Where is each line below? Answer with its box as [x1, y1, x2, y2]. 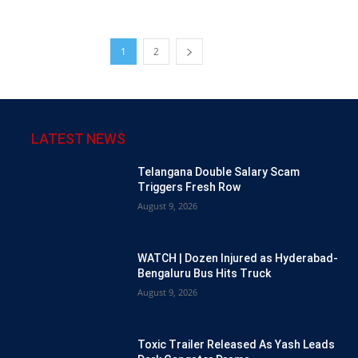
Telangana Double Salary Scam [137, 165, 300, 179]
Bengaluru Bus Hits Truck [137, 267, 271, 280]
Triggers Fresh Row [137, 181, 241, 194]
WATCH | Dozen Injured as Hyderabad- [137, 252, 338, 265]
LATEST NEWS [31, 130, 125, 148]
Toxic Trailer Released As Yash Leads [137, 338, 335, 352]
